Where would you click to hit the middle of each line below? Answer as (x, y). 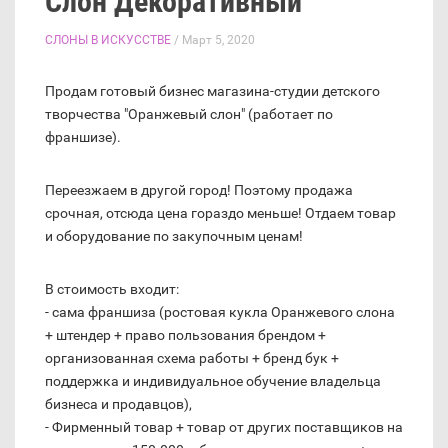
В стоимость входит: (112, 289)
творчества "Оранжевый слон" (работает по (189, 114)
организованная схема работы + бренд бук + (192, 358)
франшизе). (83, 137)
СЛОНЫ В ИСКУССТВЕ (108, 40)
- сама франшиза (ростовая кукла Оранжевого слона (220, 312)
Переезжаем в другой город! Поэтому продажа (199, 190)
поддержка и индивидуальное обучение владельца (213, 381)
